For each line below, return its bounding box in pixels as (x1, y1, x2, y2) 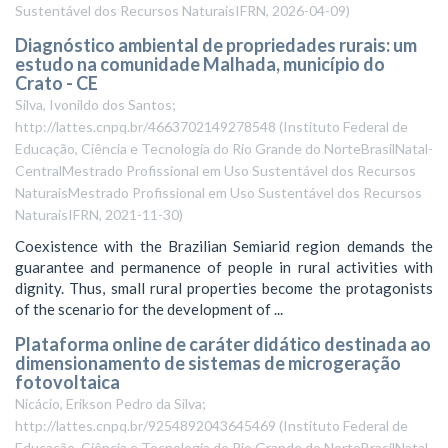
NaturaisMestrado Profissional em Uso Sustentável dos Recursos (15, 184, 422, 201)
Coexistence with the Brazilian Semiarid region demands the (15, 236, 433, 255)
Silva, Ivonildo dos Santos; (15, 96, 176, 113)
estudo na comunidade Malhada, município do (15, 53, 385, 75)
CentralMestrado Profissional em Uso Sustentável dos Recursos (15, 162, 416, 179)
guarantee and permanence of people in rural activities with (15, 257, 433, 276)
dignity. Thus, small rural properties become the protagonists (15, 278, 433, 297)
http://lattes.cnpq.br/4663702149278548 (15, 118, 276, 135)
